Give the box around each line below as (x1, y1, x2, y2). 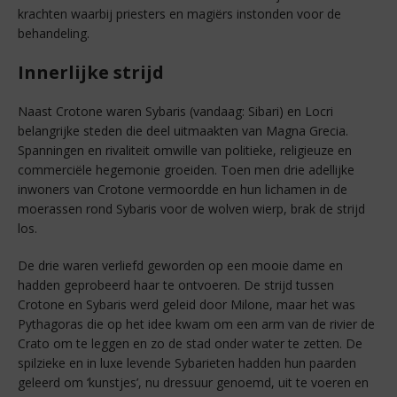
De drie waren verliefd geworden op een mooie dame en (18, 257, 343, 275)
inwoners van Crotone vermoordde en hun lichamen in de (18, 181, 347, 198)
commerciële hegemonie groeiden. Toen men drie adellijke (18, 161, 354, 179)
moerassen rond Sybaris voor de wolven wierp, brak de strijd (18, 200, 365, 218)
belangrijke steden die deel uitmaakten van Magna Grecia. (18, 122, 348, 140)
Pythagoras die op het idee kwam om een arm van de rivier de (18, 315, 375, 333)
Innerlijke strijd (18, 60, 164, 85)
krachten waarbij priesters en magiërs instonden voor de (18, 5, 341, 23)
